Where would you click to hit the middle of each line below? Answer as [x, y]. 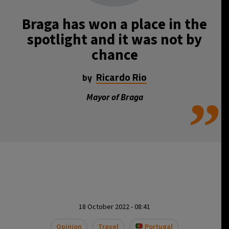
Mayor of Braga [114, 98]
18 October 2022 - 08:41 [114, 207]
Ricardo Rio [121, 77]
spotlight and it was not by [114, 40]
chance [114, 55]
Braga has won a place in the [114, 25]
